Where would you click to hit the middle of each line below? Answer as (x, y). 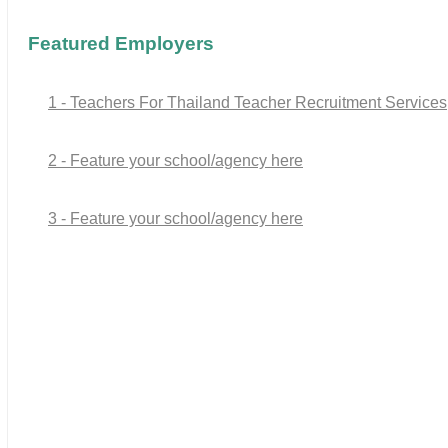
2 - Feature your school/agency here (175, 161)
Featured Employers (121, 44)
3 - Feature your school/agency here (175, 219)
